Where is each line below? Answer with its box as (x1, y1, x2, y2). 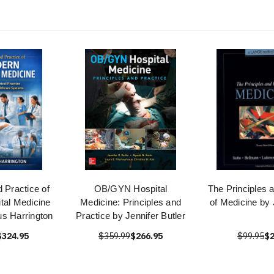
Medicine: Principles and (80, 197, 181, 208)
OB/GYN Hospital (94, 183, 168, 194)
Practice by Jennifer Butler (76, 210, 185, 221)
